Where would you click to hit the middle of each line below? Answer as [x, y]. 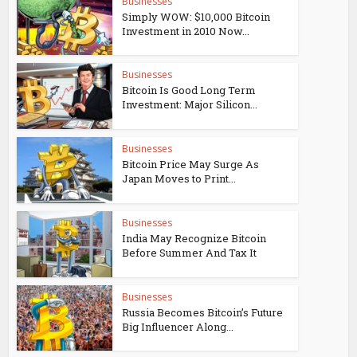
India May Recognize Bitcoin [194, 238]
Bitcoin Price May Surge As [191, 165]
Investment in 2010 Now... [186, 31]
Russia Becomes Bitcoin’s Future [203, 312]
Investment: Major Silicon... [190, 105]
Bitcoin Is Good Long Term [189, 90]
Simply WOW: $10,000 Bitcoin [196, 16]
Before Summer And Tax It [190, 252]
